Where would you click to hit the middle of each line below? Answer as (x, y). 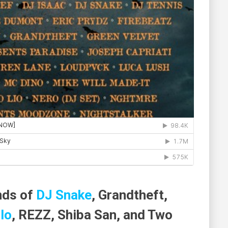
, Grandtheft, (130, 195)
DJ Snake (64, 195)
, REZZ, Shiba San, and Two (92, 215)
